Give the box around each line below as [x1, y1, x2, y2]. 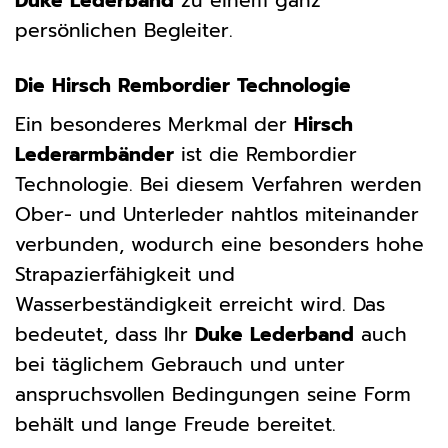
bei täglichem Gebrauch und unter [15, 350, 345, 380]
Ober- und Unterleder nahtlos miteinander [15, 200, 419, 230]
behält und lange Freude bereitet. [15, 410, 336, 440]
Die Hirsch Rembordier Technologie [15, 70, 351, 100]
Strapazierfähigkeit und [15, 260, 235, 290]
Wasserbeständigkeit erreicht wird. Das [15, 290, 385, 320]
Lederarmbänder [15, 140, 174, 170]
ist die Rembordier [174, 140, 357, 170]
